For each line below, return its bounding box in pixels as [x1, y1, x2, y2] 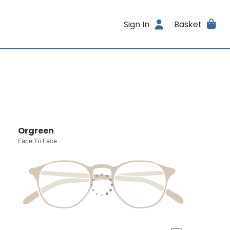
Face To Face [18, 137, 57, 145]
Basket [174, 18, 202, 30]
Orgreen [18, 125, 54, 137]
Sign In [124, 18, 150, 30]
